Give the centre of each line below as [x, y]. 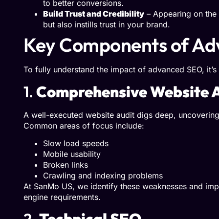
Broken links [66, 164]
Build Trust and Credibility [94, 14]
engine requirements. [62, 197]
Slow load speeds [76, 143]
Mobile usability [72, 154]
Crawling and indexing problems [103, 175]
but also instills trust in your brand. [107, 25]
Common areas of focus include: [84, 125]
